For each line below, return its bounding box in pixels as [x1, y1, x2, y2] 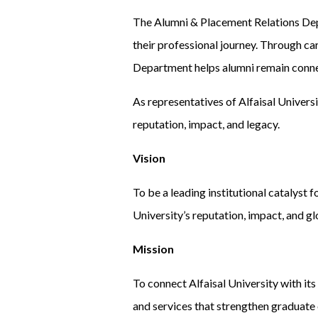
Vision [133, 151, 165, 165]
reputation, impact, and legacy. [133, 117, 280, 131]
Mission [133, 242, 174, 256]
